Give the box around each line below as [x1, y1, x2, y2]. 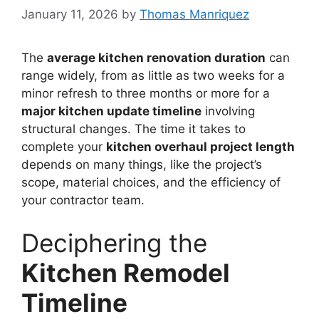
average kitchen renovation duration [47, 51, 266, 66]
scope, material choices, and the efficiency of [21, 175, 281, 190]
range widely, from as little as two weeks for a [21, 68, 285, 83]
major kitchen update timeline [21, 104, 202, 119]
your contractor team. [21, 193, 145, 208]
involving [202, 104, 255, 119]
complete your [21, 140, 106, 155]
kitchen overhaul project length [106, 140, 295, 155]
